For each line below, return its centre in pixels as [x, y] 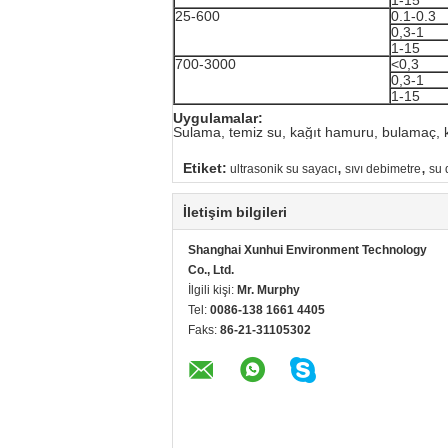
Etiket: [205, 167]
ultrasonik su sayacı [283, 168]
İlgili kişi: [212, 289]
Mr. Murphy [268, 289]
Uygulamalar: [218, 117]
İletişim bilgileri [235, 211]
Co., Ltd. [211, 269]
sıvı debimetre [383, 168]
